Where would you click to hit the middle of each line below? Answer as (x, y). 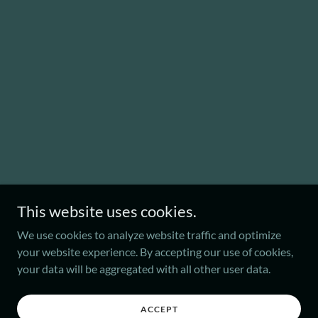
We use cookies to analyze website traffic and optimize (149, 235)
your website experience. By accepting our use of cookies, (155, 252)
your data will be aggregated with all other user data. (144, 269)
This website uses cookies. (107, 211)
